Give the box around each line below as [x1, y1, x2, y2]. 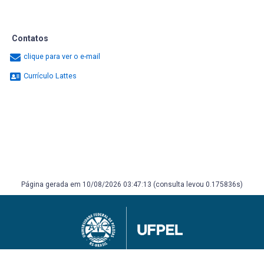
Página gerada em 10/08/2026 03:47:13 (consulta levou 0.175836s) [21, 180, 243, 189]
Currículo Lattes [22, 71, 77, 81]
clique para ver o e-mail [24, 52, 100, 61]
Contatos [12, 34, 48, 43]
